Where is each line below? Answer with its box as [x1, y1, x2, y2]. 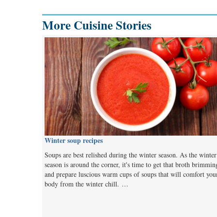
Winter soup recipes [45, 135, 103, 145]
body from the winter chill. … [45, 179, 128, 188]
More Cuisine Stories [42, 15, 152, 34]
